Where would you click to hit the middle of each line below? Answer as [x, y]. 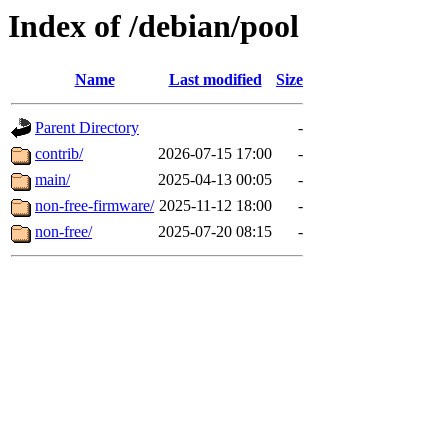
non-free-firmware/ [94, 206]
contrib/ [59, 154]
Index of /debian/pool [153, 26]
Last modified [215, 80]
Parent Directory [87, 128]
